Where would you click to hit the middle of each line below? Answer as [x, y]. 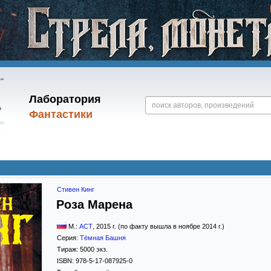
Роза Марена [94, 204]
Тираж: [68, 249]
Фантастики [60, 114]
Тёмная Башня [103, 238]
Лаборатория [65, 99]
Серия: [68, 238]
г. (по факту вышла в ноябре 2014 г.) [168, 226]
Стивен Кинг [76, 189]
